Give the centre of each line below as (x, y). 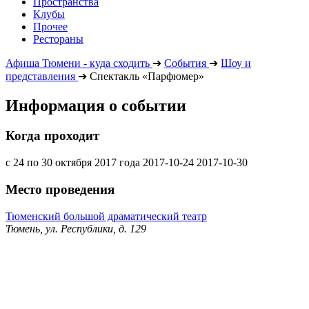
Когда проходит (52, 136)
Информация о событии (96, 105)
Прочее (50, 26)
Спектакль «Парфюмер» (147, 76)
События (185, 63)
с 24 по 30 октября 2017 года (73, 163)
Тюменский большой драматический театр (106, 216)
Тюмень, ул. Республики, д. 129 (76, 228)
